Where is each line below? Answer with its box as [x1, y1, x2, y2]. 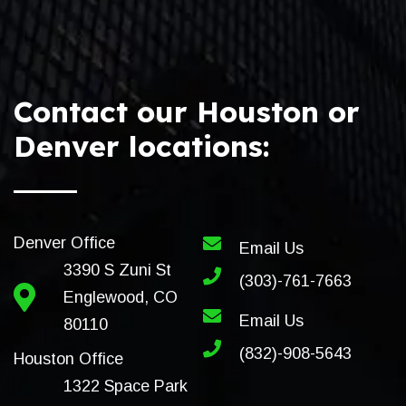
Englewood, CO [63, 288, 178, 307]
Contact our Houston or [14, 93, 360, 130]
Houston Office [14, 350, 123, 369]
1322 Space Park [63, 377, 188, 396]
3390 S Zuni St [63, 261, 171, 280]
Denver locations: [14, 128, 270, 165]
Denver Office [14, 234, 115, 253]
